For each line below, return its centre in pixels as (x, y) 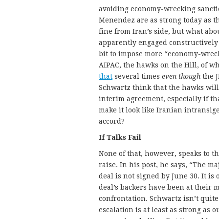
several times (137, 76)
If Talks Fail (120, 137)
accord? (112, 121)
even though (181, 76)
